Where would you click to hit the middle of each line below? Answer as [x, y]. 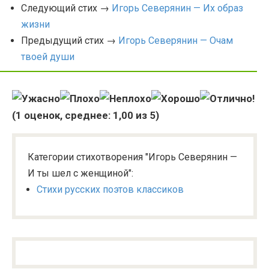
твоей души [48, 57]
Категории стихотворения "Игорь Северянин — [132, 157]
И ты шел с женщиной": [80, 173]
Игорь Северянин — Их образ [177, 8]
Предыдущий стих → [70, 41]
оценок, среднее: [67, 115]
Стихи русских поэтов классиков [110, 189]
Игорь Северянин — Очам [176, 41]
